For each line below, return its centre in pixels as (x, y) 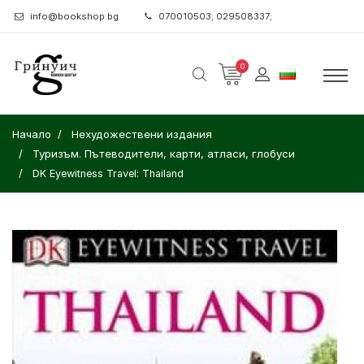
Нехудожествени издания (142, 134)
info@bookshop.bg (74, 16)
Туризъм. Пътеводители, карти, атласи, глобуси (164, 154)
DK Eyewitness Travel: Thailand (108, 173)
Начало (32, 134)
